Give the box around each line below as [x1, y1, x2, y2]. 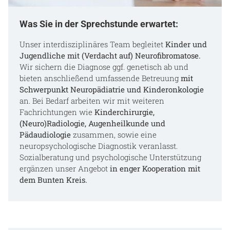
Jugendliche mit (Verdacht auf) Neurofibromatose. [19, 50, 201, 61]
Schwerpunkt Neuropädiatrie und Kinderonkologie [19, 84, 204, 95]
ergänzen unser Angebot [19, 163, 108, 174]
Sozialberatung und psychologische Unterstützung [19, 152, 201, 163]
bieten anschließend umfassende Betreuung [19, 73, 181, 84]
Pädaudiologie [19, 129, 71, 140]
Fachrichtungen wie [19, 107, 94, 118]
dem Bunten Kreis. [19, 175, 87, 185]
